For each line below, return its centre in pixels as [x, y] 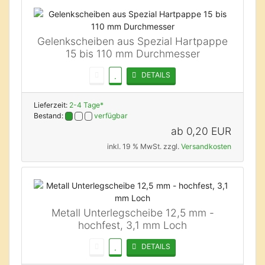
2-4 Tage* [86, 105]
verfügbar [111, 116]
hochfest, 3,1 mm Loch [132, 225]
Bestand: [49, 116]
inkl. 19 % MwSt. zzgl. [144, 146]
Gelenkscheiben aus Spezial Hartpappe [132, 41]
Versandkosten [206, 146]
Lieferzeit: [51, 105]
